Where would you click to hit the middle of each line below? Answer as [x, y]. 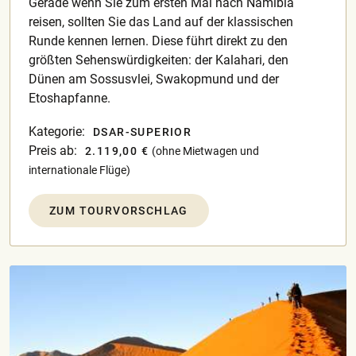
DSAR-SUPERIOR [143, 132]
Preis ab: [53, 151]
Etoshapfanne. [70, 99]
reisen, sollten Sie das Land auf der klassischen [161, 22]
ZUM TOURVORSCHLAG [119, 211]
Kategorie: [57, 132]
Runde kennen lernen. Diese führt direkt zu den [158, 41]
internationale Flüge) [79, 170]
